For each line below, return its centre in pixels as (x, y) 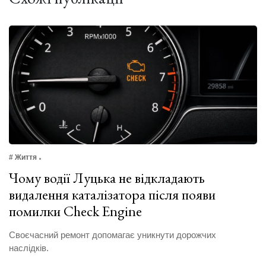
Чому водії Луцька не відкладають (107, 178)
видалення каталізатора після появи (112, 194)
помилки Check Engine (75, 211)
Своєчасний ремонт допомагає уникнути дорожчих (113, 235)
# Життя (23, 157)
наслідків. (29, 248)
